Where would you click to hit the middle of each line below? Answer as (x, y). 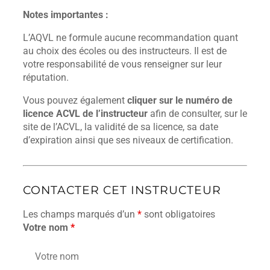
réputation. (46, 77)
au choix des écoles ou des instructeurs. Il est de (125, 51)
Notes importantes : (66, 14)
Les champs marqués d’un (80, 214)
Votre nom (47, 227)
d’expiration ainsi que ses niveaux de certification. (128, 140)
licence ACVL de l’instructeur (85, 114)
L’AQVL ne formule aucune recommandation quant (130, 37)
